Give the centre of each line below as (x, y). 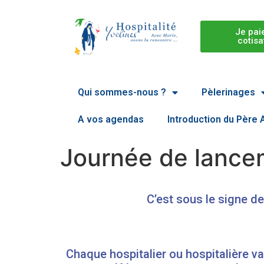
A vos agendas (111, 120)
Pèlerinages (228, 93)
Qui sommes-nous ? (122, 93)
